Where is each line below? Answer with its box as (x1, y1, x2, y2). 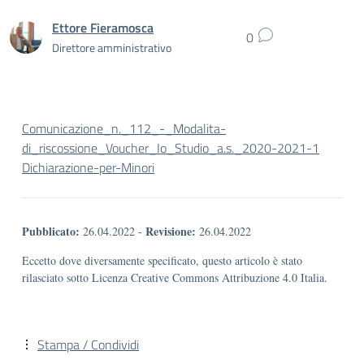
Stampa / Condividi (37, 335, 139, 354)
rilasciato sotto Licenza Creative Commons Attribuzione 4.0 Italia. (22, 270, 327, 285)
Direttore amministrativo (52, 38, 171, 56)
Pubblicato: (22, 223, 80, 240)
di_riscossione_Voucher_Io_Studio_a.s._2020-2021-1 (22, 138, 319, 158)
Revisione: (145, 223, 196, 240)
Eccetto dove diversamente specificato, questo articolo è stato (22, 253, 302, 268)
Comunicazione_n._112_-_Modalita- (22, 119, 226, 138)
